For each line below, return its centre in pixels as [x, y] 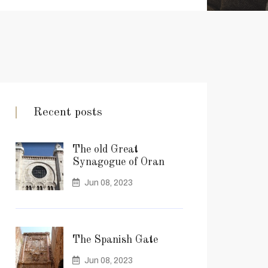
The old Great [105, 149]
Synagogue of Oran [118, 162]
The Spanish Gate [115, 240]
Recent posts [68, 112]
